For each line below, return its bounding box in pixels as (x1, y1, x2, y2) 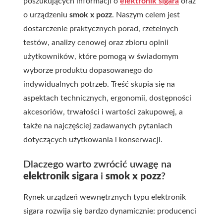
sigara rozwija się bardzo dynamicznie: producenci (23, 207, 196, 215)
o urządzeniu (23, 11, 69, 19)
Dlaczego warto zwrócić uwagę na (23, 160, 171, 169)
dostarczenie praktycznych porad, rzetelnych (23, 25, 178, 33)
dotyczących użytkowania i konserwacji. (23, 136, 163, 144)
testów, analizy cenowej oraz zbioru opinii (23, 39, 168, 47)
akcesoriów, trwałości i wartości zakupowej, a (23, 108, 183, 116)
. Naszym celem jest (112, 11, 180, 19)
